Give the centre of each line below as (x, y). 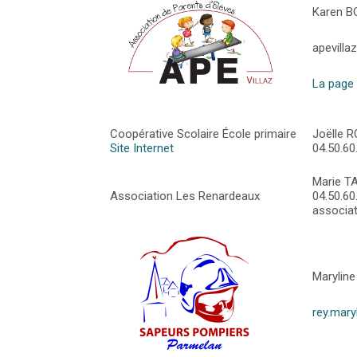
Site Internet (141, 148)
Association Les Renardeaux (184, 196)
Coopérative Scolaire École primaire (203, 133)
